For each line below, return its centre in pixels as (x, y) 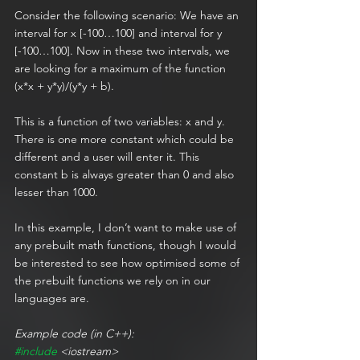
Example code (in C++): (74, 334)
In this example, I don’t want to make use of (127, 228)
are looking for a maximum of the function (122, 69)
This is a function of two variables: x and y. (121, 122)
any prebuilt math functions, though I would (127, 245)
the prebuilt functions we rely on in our (114, 281)
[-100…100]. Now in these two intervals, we (124, 51)
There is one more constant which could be (126, 139)
